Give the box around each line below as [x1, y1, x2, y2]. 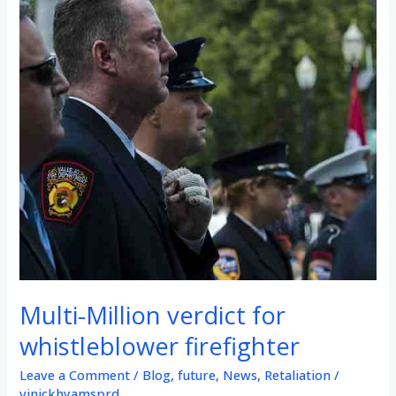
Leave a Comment [19, 366, 131, 385]
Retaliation [264, 366, 331, 385]
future [178, 366, 217, 385]
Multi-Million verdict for [19, 298, 286, 331]
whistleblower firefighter [19, 329, 301, 362]
